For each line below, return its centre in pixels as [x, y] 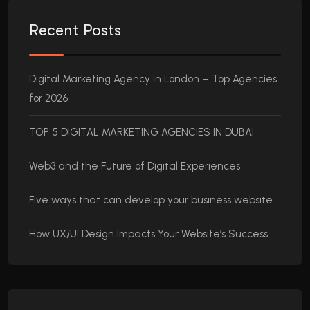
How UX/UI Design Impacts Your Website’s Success [149, 234]
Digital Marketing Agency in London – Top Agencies [153, 79]
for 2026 [49, 99]
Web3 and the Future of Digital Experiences [135, 166]
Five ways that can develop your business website [151, 200]
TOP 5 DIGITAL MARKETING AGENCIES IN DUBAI [142, 133]
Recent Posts [75, 31]
